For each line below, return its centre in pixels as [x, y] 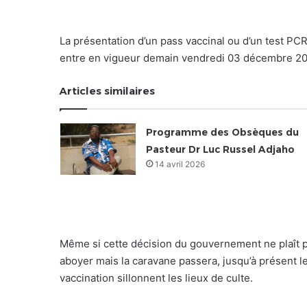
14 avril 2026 [180, 164]
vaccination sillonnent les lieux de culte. [156, 278]
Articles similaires [107, 90]
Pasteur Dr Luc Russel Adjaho [220, 149]
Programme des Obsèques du [222, 132]
